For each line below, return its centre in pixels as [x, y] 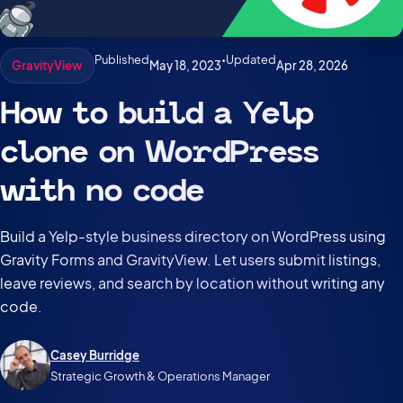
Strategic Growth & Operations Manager [160, 376]
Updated [251, 60]
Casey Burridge [95, 355]
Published [122, 60]
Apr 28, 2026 [313, 66]
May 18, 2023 [186, 66]
